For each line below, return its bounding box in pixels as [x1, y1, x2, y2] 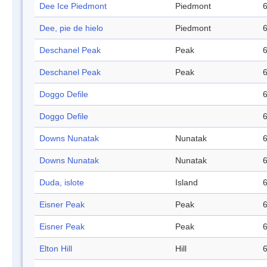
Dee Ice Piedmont [39, 1, 107, 11]
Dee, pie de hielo [39, 23, 103, 33]
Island [175, 178, 198, 188]
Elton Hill [39, 244, 72, 254]
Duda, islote [39, 178, 84, 188]
